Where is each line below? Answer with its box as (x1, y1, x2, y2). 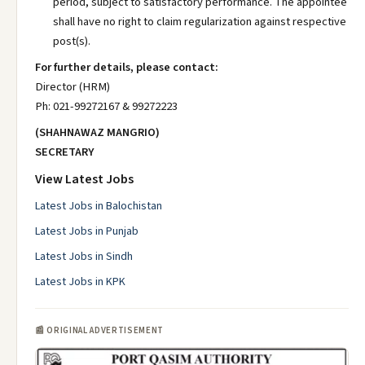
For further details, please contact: (35, 59, 218, 76)
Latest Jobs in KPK (35, 274, 125, 290)
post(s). (53, 33, 90, 50)
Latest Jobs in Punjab (35, 223, 139, 240)
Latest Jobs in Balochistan (35, 198, 162, 214)
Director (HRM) (35, 78, 110, 95)
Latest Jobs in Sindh (35, 248, 133, 265)
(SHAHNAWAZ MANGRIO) (35, 124, 160, 141)
